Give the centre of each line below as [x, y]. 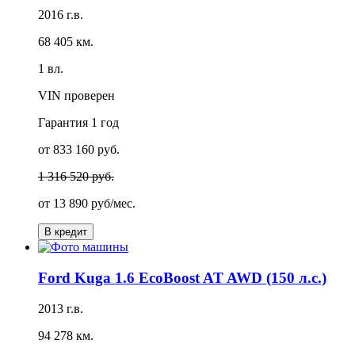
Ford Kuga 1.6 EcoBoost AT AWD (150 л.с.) [182, 278]
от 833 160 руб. [79, 150]
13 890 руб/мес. [94, 204]
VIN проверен [76, 96]
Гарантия [65, 123]
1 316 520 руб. [76, 177]
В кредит [66, 232]
